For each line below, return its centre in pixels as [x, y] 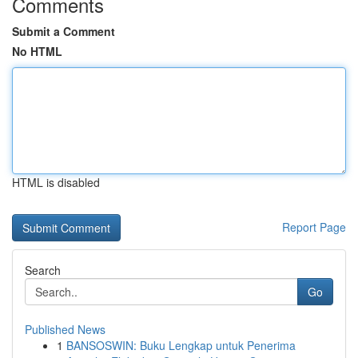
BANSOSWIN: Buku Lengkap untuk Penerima [181, 345]
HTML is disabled [56, 182]
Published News [65, 329]
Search [43, 270]
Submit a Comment [64, 31]
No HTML [37, 51]
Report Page [314, 227]
